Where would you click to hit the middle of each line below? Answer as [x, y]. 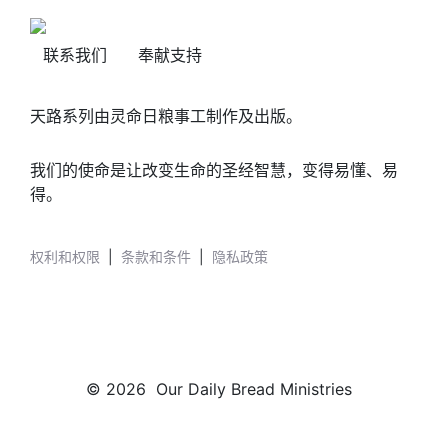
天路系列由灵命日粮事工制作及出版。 [166, 116]
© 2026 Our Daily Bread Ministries [224, 389]
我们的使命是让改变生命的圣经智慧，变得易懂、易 [214, 170]
